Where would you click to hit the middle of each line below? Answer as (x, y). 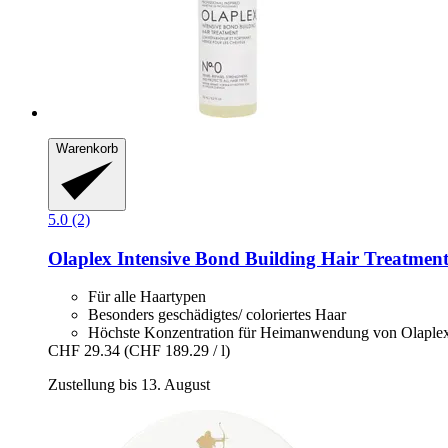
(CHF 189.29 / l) (177, 351)
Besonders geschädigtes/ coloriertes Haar (217, 315)
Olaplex (80, 258)
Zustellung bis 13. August (129, 385)
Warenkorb (87, 149)
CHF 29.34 (84, 351)
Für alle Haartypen (147, 297)
